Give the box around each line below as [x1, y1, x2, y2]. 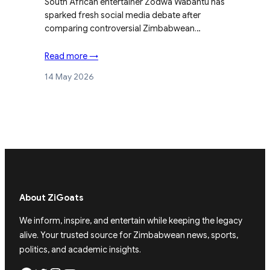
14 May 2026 [45, 71, 94, 83]
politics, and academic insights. [19, 244, 141, 256]
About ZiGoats [19, 192, 83, 203]
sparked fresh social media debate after [45, 10, 201, 21]
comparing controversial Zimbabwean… [45, 23, 201, 34]
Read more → [45, 51, 98, 62]
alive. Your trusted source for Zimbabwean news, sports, [19, 230, 238, 241]
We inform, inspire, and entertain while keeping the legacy [19, 215, 242, 227]
